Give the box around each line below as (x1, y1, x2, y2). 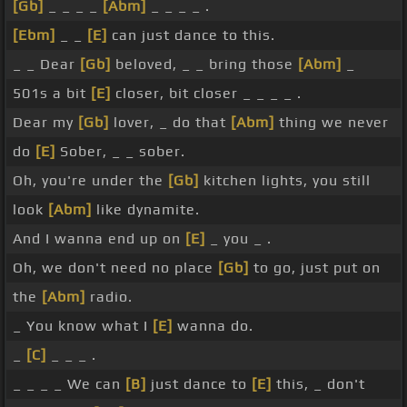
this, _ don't (272, 375, 365, 393)
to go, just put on (249, 259, 381, 277)
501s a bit (13, 84, 91, 103)
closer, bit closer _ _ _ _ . (111, 84, 302, 103)
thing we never (274, 114, 389, 132)
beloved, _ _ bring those (111, 55, 298, 74)
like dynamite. (92, 201, 200, 219)
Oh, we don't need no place (13, 259, 218, 277)
